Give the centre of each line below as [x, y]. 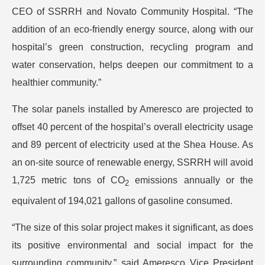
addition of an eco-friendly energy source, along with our [132, 29]
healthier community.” [56, 83]
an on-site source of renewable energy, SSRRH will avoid [132, 162]
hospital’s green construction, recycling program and [132, 47]
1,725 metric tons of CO [68, 180]
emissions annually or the [191, 180]
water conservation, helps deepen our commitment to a [132, 65]
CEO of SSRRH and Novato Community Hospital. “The [132, 12]
